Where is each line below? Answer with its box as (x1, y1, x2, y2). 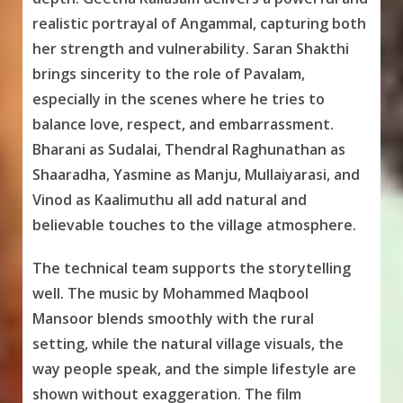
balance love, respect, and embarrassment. (31, 114, 334, 135)
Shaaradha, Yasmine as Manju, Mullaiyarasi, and (31, 165, 360, 185)
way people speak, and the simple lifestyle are (31, 359, 356, 380)
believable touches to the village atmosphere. (31, 215, 356, 236)
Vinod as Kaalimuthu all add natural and (31, 190, 307, 210)
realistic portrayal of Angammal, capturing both (31, 13, 366, 34)
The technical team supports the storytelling (31, 258, 351, 279)
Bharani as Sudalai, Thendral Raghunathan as (31, 139, 345, 160)
